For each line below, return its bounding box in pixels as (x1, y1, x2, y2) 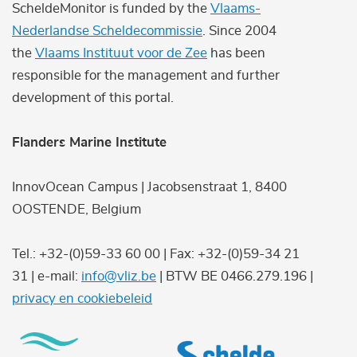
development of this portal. (12, 91, 174, 105)
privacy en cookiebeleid (12, 292, 152, 306)
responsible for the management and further (12, 69, 280, 83)
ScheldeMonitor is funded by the (12, 2, 210, 16)
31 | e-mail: (12, 269, 81, 284)
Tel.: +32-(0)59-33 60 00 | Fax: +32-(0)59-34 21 (12, 247, 300, 261)
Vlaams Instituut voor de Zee (35, 46, 207, 61)
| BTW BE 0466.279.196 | (156, 269, 313, 284)
